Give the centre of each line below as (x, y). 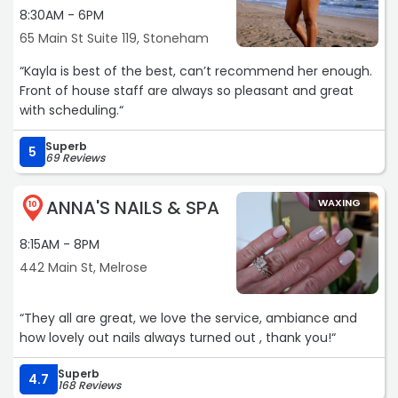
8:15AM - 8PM (60, 245)
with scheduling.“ (72, 111)
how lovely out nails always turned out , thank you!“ (178, 338)
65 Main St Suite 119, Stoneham (114, 39)
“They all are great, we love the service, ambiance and (188, 318)
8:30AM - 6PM (62, 16)
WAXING (339, 203)
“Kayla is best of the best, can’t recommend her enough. (196, 72)
